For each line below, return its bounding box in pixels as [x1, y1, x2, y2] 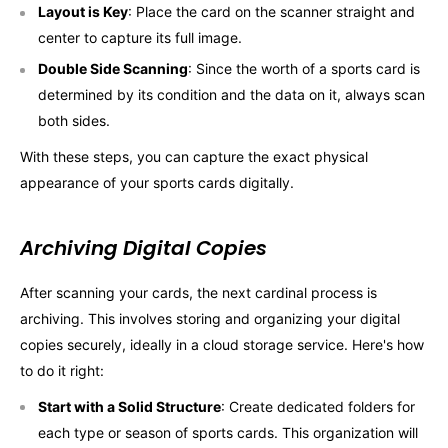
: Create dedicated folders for [221, 398, 415, 416]
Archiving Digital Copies [20, 234, 267, 263]
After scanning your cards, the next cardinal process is [20, 284, 377, 302]
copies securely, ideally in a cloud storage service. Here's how [20, 336, 424, 354]
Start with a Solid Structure [38, 398, 221, 416]
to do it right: [20, 362, 104, 380]
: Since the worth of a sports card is [188, 60, 420, 78]
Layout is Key [38, 3, 128, 21]
